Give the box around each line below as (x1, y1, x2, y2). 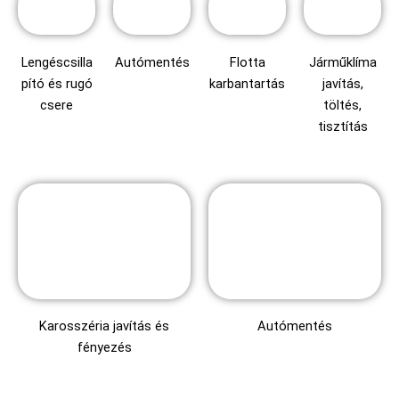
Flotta (229, 54, 265, 71)
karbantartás (209, 76, 285, 93)
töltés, (323, 97, 362, 114)
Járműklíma (308, 54, 377, 71)
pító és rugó (20, 76, 93, 93)
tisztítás (317, 118, 368, 135)
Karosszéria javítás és (39, 318, 169, 335)
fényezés (77, 339, 132, 356)
